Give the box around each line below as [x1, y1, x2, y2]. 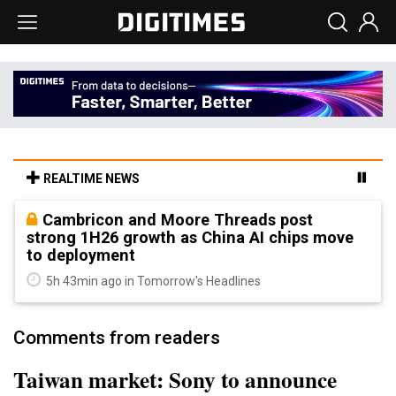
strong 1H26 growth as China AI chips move [27, 227, 354, 247]
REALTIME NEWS [41, 171, 140, 186]
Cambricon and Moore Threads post [42, 209, 313, 229]
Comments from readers [13, 326, 220, 348]
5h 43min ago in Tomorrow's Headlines [43, 273, 261, 288]
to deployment [27, 245, 135, 264]
